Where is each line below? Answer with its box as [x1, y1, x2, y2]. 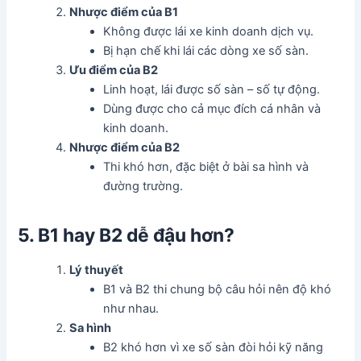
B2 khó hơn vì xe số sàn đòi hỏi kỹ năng [103, 340, 324, 355]
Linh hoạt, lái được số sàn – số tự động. [103, 82, 321, 98]
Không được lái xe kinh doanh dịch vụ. [103, 24, 314, 39]
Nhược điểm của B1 [69, 5, 179, 20]
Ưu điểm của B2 [69, 63, 159, 78]
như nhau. [103, 301, 160, 317]
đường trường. [103, 179, 184, 194]
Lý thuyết [69, 263, 124, 278]
